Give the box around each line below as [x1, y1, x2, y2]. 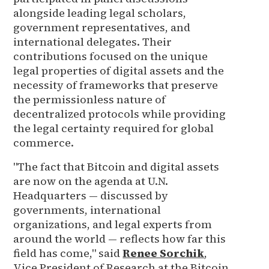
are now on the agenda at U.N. [13, 173, 169, 189]
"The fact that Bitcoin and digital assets [13, 159, 220, 174]
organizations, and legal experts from [13, 216, 213, 232]
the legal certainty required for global [13, 120, 214, 136]
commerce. [13, 134, 74, 150]
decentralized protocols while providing [13, 106, 226, 121]
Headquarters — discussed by [13, 187, 169, 203]
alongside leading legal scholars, [13, 5, 187, 20]
